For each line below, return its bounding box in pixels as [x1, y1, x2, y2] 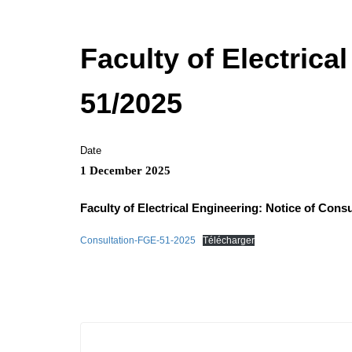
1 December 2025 [80, 164, 170, 177]
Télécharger [203, 235, 255, 246]
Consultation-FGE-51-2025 [80, 235, 196, 246]
